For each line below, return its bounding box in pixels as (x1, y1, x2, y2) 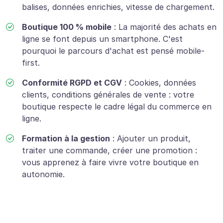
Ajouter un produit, (117, 133, 191, 144)
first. (22, 58, 40, 68)
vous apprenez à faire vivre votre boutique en (22, 157, 199, 168)
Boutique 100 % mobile (22, 22, 111, 32)
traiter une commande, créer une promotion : (22, 145, 197, 156)
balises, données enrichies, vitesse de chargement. (22, 2, 215, 12)
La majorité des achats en (118, 22, 217, 32)
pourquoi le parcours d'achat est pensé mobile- (22, 46, 205, 56)
